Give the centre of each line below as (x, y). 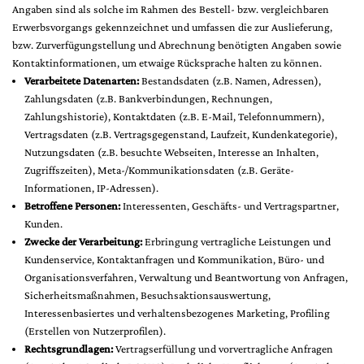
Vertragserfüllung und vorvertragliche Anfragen (223, 349)
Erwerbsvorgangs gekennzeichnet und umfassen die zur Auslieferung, (172, 27)
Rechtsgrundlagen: (69, 349)
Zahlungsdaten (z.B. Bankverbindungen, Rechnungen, (148, 98)
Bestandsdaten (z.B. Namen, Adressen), (230, 80)
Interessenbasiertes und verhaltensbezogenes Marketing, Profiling (177, 313)
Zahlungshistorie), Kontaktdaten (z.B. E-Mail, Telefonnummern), (174, 116)
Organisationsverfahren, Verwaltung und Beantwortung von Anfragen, (186, 277)
